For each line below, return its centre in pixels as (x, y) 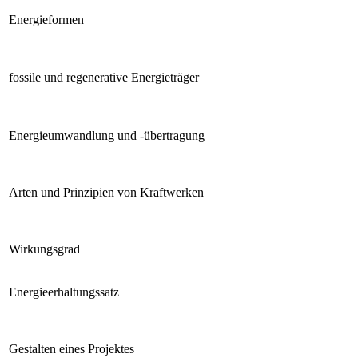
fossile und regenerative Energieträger (104, 77)
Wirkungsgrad (44, 249)
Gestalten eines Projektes (72, 348)
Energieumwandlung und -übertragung (107, 135)
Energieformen (46, 19)
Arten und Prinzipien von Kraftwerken (106, 192)
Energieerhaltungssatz (64, 292)
